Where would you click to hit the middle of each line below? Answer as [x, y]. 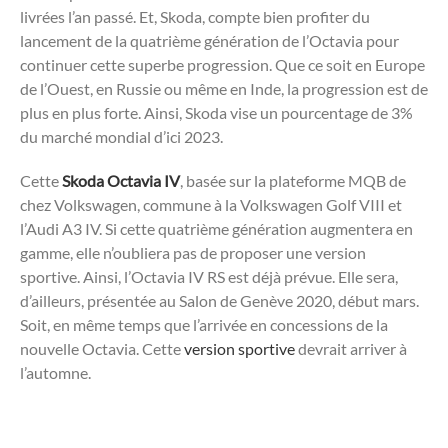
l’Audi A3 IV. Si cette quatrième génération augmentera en [216, 228]
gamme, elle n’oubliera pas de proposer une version [193, 252]
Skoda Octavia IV [121, 180]
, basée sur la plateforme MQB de [293, 180]
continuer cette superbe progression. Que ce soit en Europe [222, 64]
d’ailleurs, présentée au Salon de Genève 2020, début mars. [219, 300]
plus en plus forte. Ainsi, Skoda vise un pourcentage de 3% [216, 112]
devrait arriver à [351, 348]
